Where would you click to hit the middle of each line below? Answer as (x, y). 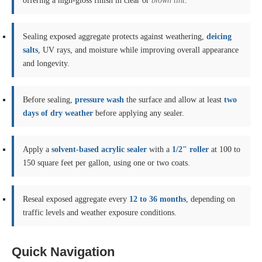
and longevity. (46, 63)
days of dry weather (58, 113)
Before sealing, (49, 100)
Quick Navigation (63, 252)
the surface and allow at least (174, 100)
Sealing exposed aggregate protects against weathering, (115, 37)
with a (159, 149)
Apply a (37, 149)
